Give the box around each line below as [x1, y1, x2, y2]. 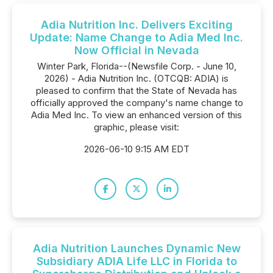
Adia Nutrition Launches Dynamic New [32, 242, 241, 255]
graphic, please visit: [94, 121, 179, 133]
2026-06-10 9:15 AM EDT [83, 143, 190, 155]
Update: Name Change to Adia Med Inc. [30, 31, 243, 44]
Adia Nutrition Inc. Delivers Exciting [40, 18, 233, 31]
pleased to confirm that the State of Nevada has [36, 85, 237, 96]
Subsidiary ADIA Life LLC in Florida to [36, 255, 237, 268]
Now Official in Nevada [74, 44, 199, 57]
